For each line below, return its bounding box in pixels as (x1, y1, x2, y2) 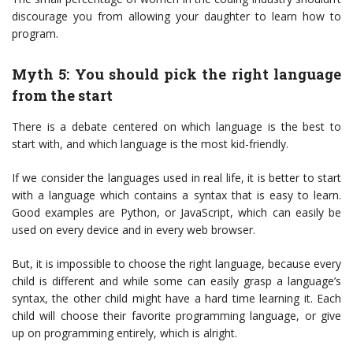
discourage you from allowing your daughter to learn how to (12, 9, 341, 24)
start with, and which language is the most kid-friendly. (12, 136, 288, 152)
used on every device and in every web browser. (12, 222, 255, 238)
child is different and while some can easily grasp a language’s (12, 273, 341, 289)
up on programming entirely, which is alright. (12, 325, 237, 341)
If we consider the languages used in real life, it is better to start (12, 170, 341, 186)
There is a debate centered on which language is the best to (12, 119, 341, 135)
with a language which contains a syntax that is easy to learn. (12, 188, 341, 203)
